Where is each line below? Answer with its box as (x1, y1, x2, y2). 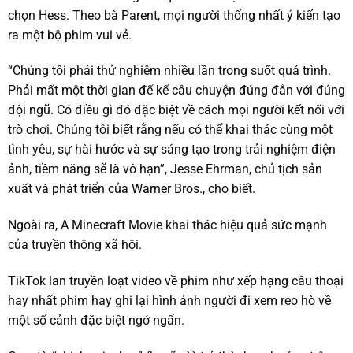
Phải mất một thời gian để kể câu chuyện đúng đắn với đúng (8, 83, 345, 98)
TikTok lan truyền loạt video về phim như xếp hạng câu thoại (8, 273, 344, 288)
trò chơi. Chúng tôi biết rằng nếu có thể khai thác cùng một (8, 122, 333, 138)
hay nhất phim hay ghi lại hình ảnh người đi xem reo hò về (8, 292, 331, 308)
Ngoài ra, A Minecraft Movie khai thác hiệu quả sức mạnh (8, 217, 327, 233)
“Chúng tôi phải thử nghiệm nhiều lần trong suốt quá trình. (8, 63, 331, 79)
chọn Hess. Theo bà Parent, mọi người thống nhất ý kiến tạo (8, 7, 340, 23)
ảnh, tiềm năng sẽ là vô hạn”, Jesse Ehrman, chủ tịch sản (8, 162, 322, 177)
